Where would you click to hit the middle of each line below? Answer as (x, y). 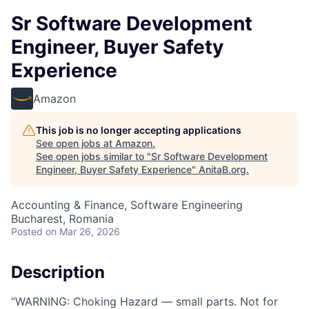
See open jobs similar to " (93, 156)
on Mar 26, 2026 (83, 231)
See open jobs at (76, 143)
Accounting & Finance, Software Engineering (127, 205)
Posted (27, 231)
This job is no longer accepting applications (139, 130)
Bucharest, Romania (62, 219)
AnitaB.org (222, 169)
